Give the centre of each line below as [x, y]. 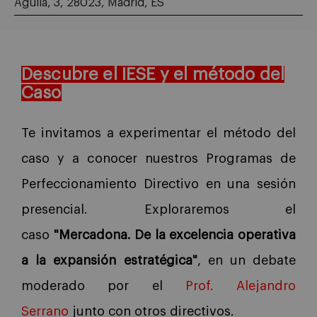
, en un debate [246, 260]
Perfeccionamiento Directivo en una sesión [158, 184]
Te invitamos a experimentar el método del [158, 133]
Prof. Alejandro [240, 286]
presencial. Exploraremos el [158, 209]
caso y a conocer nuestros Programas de [158, 158]
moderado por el [103, 286]
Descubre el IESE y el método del [153, 74]
